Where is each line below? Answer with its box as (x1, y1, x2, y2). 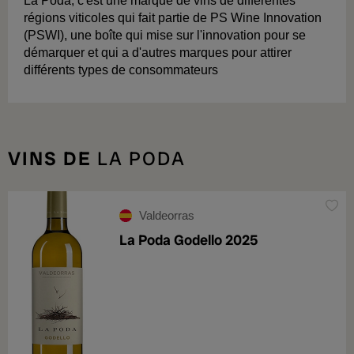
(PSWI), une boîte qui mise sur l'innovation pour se (24, 28, 306, 42)
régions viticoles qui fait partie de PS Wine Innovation (24, 11, 322, 24)
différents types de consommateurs (24, 63, 218, 77)
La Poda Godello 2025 (119, 231, 258, 249)
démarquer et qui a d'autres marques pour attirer (24, 46, 292, 59)
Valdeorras (139, 209, 194, 222)
